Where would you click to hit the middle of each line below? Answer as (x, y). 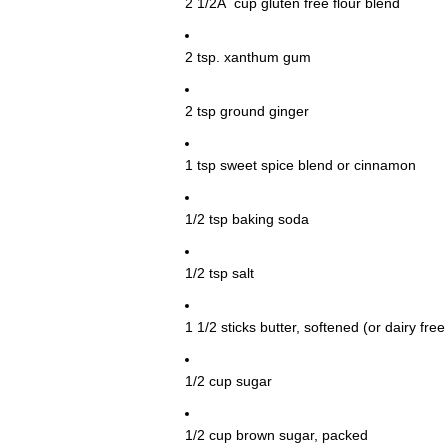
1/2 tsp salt (219, 273)
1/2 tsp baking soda (246, 219)
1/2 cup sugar (228, 381)
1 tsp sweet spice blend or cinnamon (300, 165)
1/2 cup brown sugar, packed (276, 435)
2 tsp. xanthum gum (247, 57)
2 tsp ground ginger (246, 111)
